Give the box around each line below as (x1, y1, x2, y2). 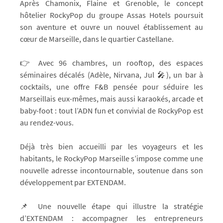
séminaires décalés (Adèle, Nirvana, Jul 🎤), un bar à (20, 70, 203, 80)
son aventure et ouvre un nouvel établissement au (20, 22, 203, 32)
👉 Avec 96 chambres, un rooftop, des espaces (20, 58, 203, 68)
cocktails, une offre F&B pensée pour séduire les (20, 82, 203, 92)
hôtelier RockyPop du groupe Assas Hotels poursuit (20, 10, 203, 20)
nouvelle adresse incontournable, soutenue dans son (20, 165, 203, 175)
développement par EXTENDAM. (20, 177, 126, 187)
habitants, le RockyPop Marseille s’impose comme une (20, 153, 203, 163)
